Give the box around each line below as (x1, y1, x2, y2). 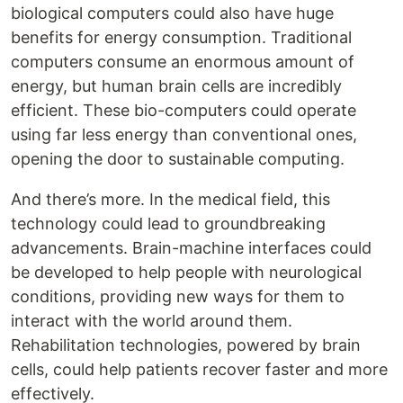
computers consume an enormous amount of (11, 52, 354, 72)
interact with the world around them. (11, 311, 292, 331)
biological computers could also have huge (11, 4, 334, 23)
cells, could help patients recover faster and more (11, 360, 388, 380)
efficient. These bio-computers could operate (11, 101, 356, 121)
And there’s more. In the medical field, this (11, 190, 330, 210)
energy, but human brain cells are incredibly (11, 76, 342, 96)
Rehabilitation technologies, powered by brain (11, 336, 361, 355)
